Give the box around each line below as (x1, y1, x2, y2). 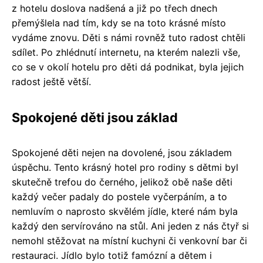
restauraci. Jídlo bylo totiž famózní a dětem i (12, 249, 212, 261)
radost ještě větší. (12, 75, 91, 87)
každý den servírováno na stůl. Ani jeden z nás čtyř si (12, 220, 249, 232)
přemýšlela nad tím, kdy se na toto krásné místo (12, 16, 226, 29)
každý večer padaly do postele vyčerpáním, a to (12, 190, 227, 203)
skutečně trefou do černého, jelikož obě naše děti (12, 176, 232, 188)
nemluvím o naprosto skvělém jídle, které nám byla (12, 205, 238, 217)
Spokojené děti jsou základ (12, 109, 178, 125)
